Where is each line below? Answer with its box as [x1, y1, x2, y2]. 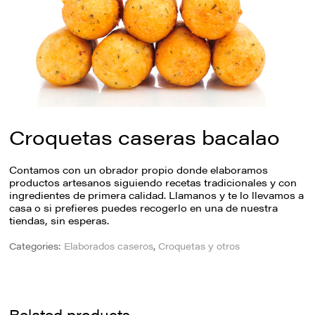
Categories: [9, 238, 65, 252]
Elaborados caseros [64, 238, 154, 252]
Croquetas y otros [158, 238, 240, 252]
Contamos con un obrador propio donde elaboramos [9, 162, 269, 177]
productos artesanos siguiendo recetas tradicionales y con [9, 175, 297, 190]
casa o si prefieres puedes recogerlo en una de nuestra [9, 200, 278, 215]
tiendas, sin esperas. [9, 213, 110, 228]
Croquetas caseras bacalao [9, 122, 281, 150]
